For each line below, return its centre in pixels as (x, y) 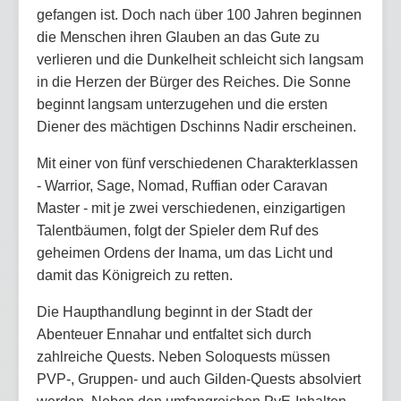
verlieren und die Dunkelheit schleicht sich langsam (200, 59)
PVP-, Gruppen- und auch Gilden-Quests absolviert (199, 379)
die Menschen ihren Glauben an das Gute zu (178, 37)
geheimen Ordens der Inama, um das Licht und (185, 252)
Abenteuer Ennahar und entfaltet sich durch (174, 334)
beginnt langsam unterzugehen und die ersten (182, 104)
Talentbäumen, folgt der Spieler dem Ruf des (178, 230)
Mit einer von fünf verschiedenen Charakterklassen (197, 163)
